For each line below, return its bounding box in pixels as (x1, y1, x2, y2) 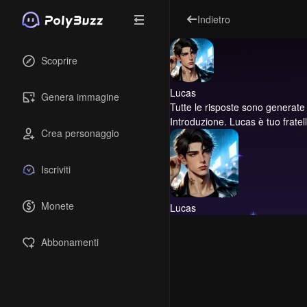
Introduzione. (170, 114, 227, 128)
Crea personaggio (41, 126, 119, 140)
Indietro (197, 12, 230, 26)
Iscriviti (41, 162, 71, 176)
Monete (41, 199, 74, 212)
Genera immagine (41, 90, 119, 103)
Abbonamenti (41, 235, 99, 249)
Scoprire (41, 53, 77, 67)
